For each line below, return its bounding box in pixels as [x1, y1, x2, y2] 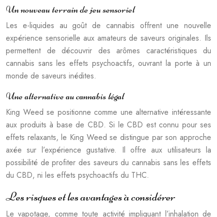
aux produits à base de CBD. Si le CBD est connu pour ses [6, 119, 211, 130]
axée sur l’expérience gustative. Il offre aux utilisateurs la [6, 144, 211, 155]
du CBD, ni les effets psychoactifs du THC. [6, 169, 149, 181]
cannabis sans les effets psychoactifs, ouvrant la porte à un [6, 57, 211, 69]
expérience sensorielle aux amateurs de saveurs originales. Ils [6, 32, 211, 44]
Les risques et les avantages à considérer [6, 189, 175, 204]
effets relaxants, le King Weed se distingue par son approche [6, 131, 211, 143]
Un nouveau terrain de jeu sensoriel [6, 3, 135, 15]
